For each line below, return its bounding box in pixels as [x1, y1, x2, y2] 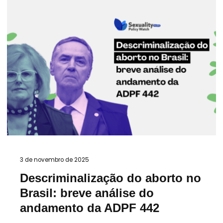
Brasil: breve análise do [20, 187, 154, 200]
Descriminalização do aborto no [20, 172, 201, 185]
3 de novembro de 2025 [20, 156, 89, 164]
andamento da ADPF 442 [20, 202, 159, 215]
